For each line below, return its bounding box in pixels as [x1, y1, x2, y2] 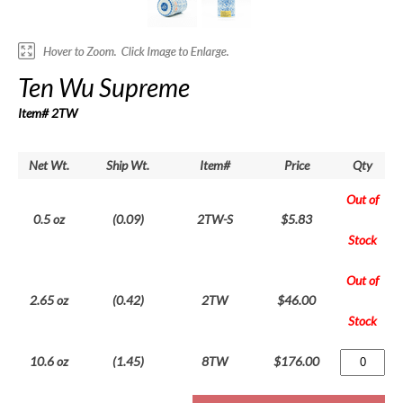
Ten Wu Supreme [18, 72, 190, 103]
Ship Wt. [106, 157, 149, 174]
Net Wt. [28, 157, 69, 174]
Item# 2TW [18, 105, 77, 121]
